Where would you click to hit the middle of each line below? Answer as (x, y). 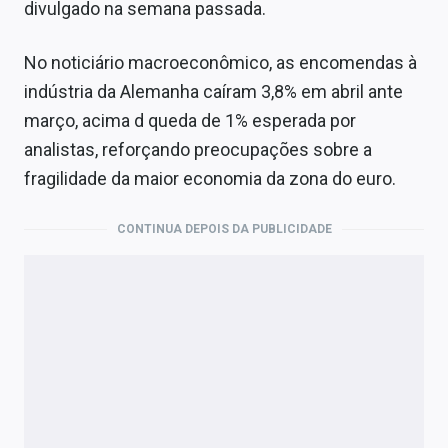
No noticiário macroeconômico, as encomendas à (220, 63)
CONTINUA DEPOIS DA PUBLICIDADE (224, 229)
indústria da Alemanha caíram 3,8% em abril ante (213, 92)
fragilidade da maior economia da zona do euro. (210, 179)
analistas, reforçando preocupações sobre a (198, 150)
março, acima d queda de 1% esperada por (190, 121)
